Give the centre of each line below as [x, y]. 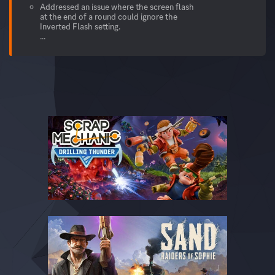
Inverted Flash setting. [80, 27]
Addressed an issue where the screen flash [117, 7]
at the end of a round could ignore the [109, 17]
